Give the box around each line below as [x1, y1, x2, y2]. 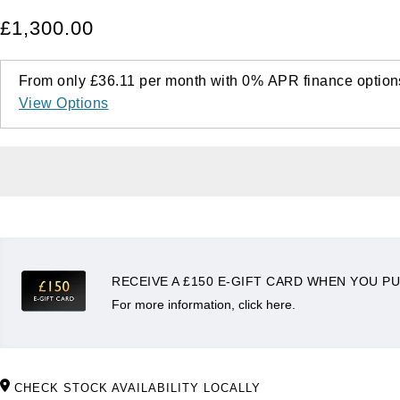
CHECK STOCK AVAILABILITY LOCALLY [14, 381, 261, 396]
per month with [135, 73, 243, 89]
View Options [19, 96, 109, 112]
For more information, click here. [112, 297, 296, 312]
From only [19, 73, 90, 89]
